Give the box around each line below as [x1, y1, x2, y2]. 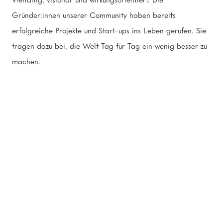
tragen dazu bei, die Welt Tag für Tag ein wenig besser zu [11, 41, 207, 51]
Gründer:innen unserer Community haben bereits [11, 10, 176, 20]
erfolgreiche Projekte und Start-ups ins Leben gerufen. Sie [11, 26, 206, 35]
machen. [11, 57, 40, 66]
